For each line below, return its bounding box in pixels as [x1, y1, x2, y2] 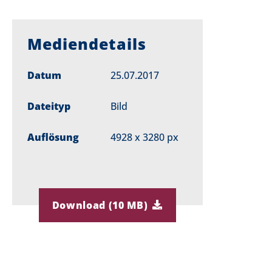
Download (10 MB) [52, 199, 148, 212]
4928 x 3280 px [110, 131, 178, 144]
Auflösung [27, 131, 79, 144]
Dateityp [27, 100, 70, 113]
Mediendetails [27, 33, 146, 54]
